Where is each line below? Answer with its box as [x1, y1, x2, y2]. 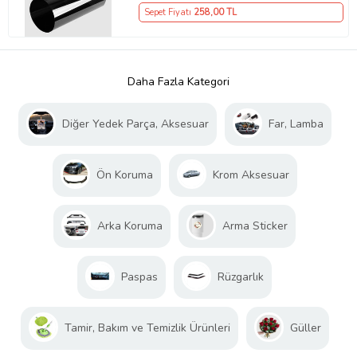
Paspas [121, 269, 158, 284]
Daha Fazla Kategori [127, 73, 229, 89]
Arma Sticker [222, 218, 288, 233]
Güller [289, 320, 321, 335]
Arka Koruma [97, 218, 163, 233]
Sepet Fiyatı [143, 6, 194, 19]
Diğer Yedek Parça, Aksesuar [61, 116, 209, 131]
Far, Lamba [268, 116, 324, 131]
